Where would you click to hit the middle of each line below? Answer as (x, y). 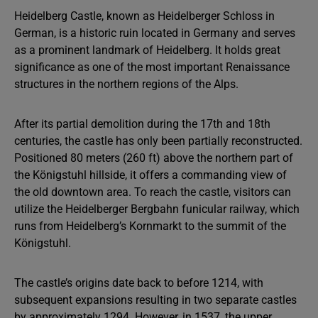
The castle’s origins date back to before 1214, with (139, 283)
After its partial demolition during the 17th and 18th (142, 124)
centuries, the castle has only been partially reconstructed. (158, 141)
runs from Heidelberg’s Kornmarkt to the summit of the (150, 226)
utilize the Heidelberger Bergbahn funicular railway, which (157, 209)
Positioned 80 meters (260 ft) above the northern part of (154, 158)
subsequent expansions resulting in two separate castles (155, 300)
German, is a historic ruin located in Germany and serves (155, 33)
